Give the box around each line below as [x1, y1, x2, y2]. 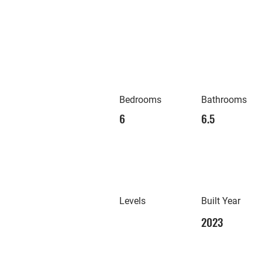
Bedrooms [119, 94, 161, 105]
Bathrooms [201, 94, 247, 105]
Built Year [201, 195, 240, 206]
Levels [119, 195, 146, 206]
